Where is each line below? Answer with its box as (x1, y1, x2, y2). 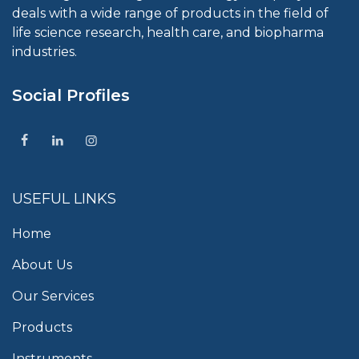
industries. (12, 43, 77, 59)
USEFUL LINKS (12, 189, 116, 208)
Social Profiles (12, 85, 130, 105)
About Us (12, 256, 72, 272)
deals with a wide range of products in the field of (12, 5, 329, 21)
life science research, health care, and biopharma (12, 24, 324, 40)
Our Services (12, 288, 94, 304)
